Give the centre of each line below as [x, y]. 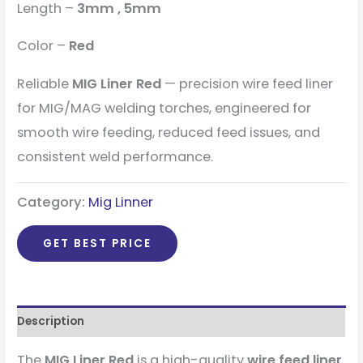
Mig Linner [121, 202]
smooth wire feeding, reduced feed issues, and [169, 132]
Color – [43, 46]
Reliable [45, 83]
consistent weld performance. [115, 156]
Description [51, 322]
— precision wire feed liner [248, 83]
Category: [53, 202]
